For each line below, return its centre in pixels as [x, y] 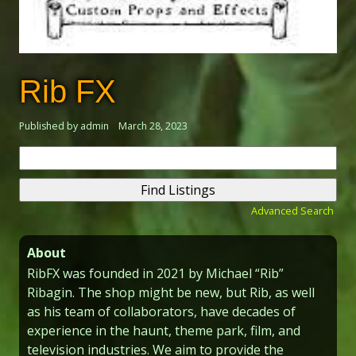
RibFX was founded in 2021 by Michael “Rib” [155, 273]
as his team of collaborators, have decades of [161, 311]
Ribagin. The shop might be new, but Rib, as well [171, 292]
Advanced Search [292, 211]
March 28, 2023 [153, 126]
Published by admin [64, 126]
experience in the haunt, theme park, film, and [164, 330]
